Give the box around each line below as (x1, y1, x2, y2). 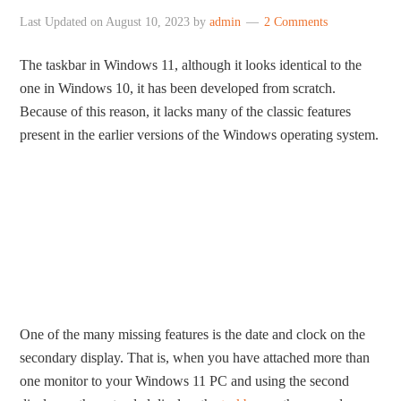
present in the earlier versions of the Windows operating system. (20, 127, 380, 142)
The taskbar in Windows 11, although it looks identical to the (20, 57, 363, 73)
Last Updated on (20, 15, 107, 29)
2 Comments (264, 15, 328, 29)
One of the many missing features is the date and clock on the (20, 327, 366, 343)
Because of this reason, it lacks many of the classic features (20, 104, 352, 119)
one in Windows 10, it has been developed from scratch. (20, 81, 337, 96)
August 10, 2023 (106, 15, 191, 29)
